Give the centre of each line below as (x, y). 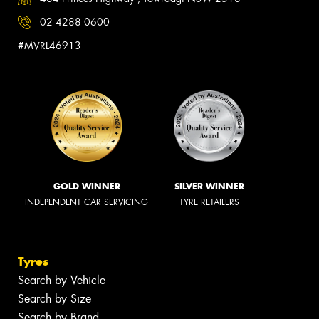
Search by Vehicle (62, 280)
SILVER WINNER (209, 187)
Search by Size (54, 298)
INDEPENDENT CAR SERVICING (87, 203)
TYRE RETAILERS (209, 203)
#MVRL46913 (49, 46)
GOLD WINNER (87, 187)
